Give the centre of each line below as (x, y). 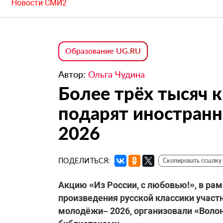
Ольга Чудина (116, 74)
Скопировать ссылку (192, 161)
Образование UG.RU (103, 51)
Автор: (73, 74)
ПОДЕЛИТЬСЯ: (84, 161)
